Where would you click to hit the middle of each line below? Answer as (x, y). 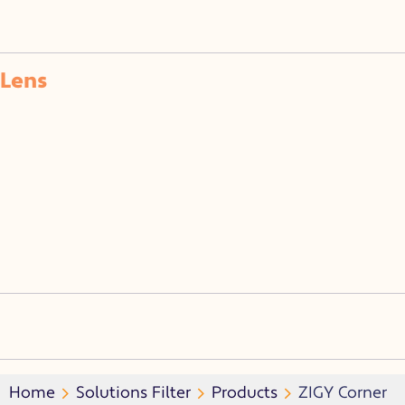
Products (245, 393)
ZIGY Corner (343, 393)
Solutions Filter (133, 393)
